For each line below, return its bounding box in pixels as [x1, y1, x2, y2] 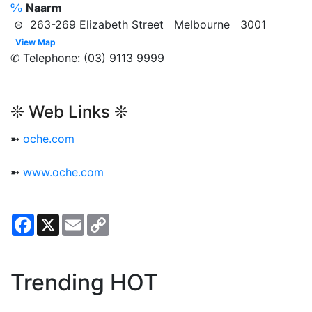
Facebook [34, 212, 86, 226]
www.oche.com [23, 164, 104, 179]
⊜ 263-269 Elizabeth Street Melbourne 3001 [10, 17, 266, 31]
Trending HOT [10, 268, 158, 296]
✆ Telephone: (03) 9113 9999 [10, 50, 164, 65]
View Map [15, 36, 56, 47]
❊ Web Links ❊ [10, 101, 128, 122]
